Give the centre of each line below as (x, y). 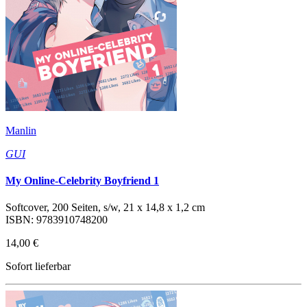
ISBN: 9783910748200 (57, 220)
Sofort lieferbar (38, 267)
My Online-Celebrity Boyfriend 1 (82, 181)
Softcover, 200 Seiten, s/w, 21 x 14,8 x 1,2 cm (105, 208)
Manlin (21, 130)
